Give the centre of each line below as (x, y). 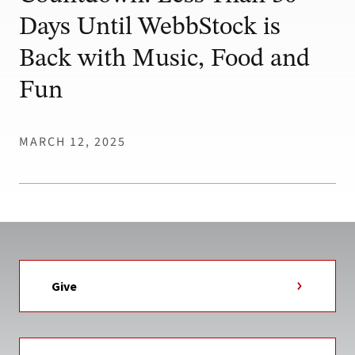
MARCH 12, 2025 (73, 141)
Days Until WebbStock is (150, 27)
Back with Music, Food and (164, 59)
